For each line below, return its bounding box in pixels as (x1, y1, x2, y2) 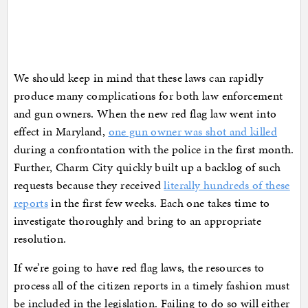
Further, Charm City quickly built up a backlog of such (13, 158, 281, 175)
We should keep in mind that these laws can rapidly (13, 69, 264, 86)
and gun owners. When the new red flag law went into (13, 104, 277, 122)
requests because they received (13, 176, 164, 193)
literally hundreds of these (164, 176, 290, 193)
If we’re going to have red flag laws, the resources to (13, 258, 265, 276)
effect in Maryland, (13, 122, 109, 140)
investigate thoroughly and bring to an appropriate (13, 212, 262, 229)
